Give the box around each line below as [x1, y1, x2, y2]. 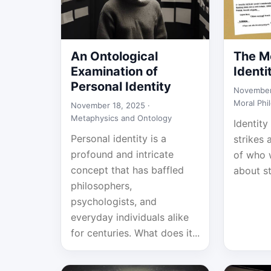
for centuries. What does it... [71, 227, 200, 239]
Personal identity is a [71, 132, 166, 145]
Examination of [71, 64, 158, 79]
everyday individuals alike [71, 211, 189, 223]
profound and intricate [71, 148, 174, 160]
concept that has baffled [71, 164, 184, 176]
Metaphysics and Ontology [71, 113, 172, 123]
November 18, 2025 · [71, 100, 150, 110]
